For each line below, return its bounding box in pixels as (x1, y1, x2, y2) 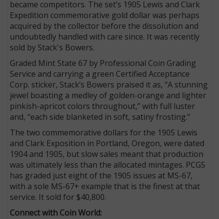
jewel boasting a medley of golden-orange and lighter (10, 89, 207, 101)
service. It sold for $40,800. (10, 191, 107, 202)
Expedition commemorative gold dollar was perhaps (10, 9, 200, 21)
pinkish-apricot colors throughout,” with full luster (10, 100, 196, 111)
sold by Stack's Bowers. (10, 42, 95, 53)
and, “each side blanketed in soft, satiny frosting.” (10, 111, 191, 122)
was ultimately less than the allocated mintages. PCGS (10, 159, 206, 170)
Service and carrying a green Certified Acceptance (10, 68, 190, 79)
